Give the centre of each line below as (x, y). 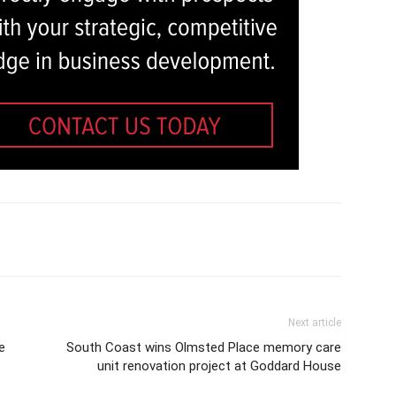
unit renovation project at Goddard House (219, 366)
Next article (315, 323)
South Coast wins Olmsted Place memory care (204, 347)
